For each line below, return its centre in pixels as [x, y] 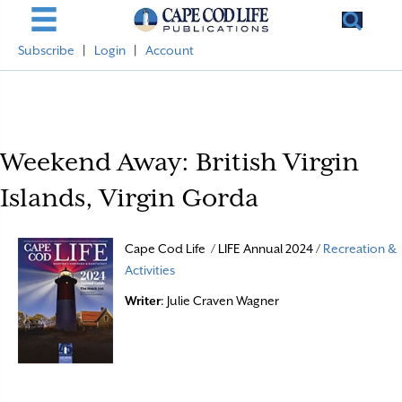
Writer [143, 301]
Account [170, 50]
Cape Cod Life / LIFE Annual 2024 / [224, 249]
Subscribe [46, 50]
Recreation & [360, 249]
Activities [150, 270]
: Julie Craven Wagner [220, 301]
